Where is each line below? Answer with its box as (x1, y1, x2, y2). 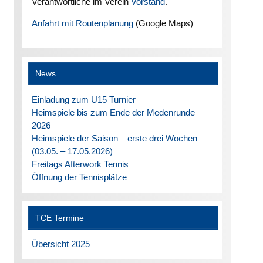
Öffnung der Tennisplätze (31, 171, 127, 182)
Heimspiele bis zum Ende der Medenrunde (31, 107, 195, 117)
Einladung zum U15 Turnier (31, 94, 136, 104)
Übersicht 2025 (31, 238, 90, 249)
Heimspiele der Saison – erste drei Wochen (31, 133, 197, 143)
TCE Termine (35, 213, 85, 222)
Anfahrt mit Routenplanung (31, 18, 133, 29)
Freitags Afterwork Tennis (31, 159, 129, 169)
